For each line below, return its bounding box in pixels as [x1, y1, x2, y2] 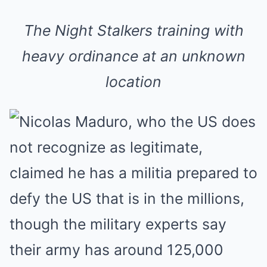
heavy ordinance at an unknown [21, 47, 246, 65]
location [105, 73, 162, 91]
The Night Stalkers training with [23, 21, 244, 39]
